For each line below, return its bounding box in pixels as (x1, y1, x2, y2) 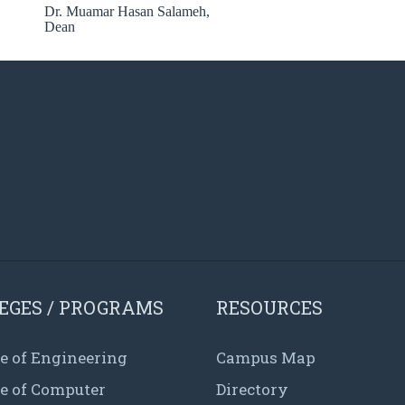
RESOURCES (216, 295, 323, 319)
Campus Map (216, 346, 316, 368)
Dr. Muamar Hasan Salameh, (43, 3, 210, 21)
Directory (216, 378, 288, 400)
